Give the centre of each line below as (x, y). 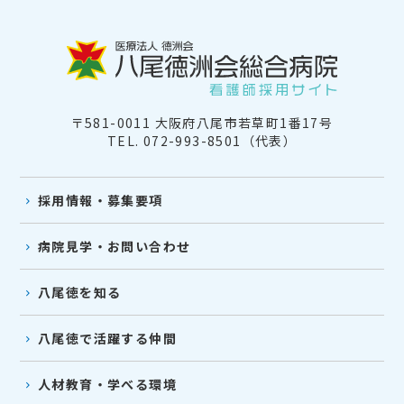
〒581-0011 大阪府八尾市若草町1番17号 (202, 123)
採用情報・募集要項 (100, 201)
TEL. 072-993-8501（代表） (202, 141)
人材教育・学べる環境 (107, 385)
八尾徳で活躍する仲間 (107, 339)
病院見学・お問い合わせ (114, 247)
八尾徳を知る (79, 293)
